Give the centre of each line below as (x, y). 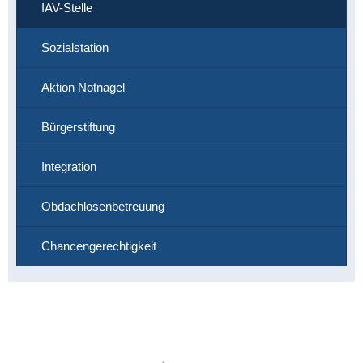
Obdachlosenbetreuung (103, 206)
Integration (69, 166)
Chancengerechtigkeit (99, 246)
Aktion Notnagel (83, 87)
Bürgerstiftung (78, 126)
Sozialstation (75, 47)
